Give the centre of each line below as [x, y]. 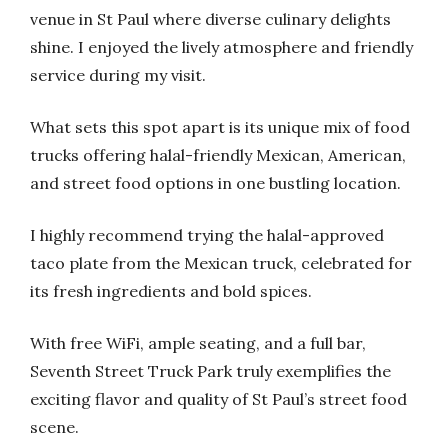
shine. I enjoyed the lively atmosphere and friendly [221, 47]
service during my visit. [118, 75]
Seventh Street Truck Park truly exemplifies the [210, 371]
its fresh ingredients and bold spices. [171, 291]
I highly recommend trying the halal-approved [207, 235]
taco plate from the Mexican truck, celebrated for [221, 263]
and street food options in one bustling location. [215, 183]
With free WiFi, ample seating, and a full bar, [198, 343]
